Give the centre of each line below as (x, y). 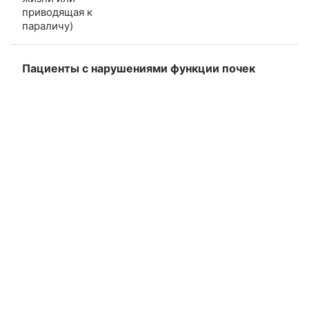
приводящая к (57, 12)
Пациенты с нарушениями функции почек (139, 69)
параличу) (48, 26)
